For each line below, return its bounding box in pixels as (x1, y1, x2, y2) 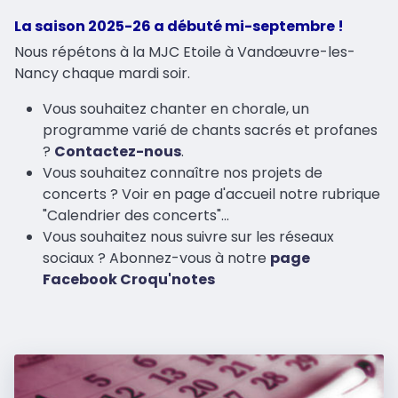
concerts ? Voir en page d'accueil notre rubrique (43, 183, 380, 204)
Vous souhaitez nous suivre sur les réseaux (43, 226, 334, 247)
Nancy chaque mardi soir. (14, 62, 190, 84)
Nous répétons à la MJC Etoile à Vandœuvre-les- (14, 41, 355, 62)
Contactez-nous (54, 140, 181, 162)
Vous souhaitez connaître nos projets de (43, 162, 322, 183)
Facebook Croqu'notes (43, 268, 215, 290)
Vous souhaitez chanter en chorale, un (43, 98, 309, 119)
